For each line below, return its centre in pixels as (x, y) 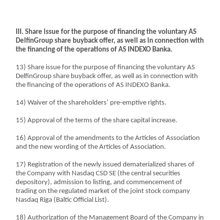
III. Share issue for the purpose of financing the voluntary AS (106, 32)
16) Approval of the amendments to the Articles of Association (108, 138)
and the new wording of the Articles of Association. (91, 147)
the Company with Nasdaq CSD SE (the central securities (98, 174)
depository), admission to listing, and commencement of (99, 182)
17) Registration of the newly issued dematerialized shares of (105, 165)
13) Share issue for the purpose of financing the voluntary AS (106, 68)
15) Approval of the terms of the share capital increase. (97, 121)
